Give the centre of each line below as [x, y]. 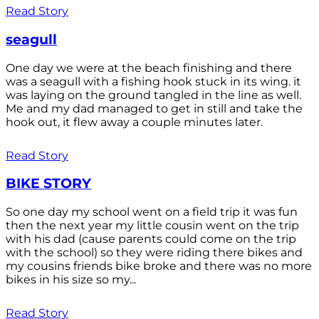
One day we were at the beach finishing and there [149, 68]
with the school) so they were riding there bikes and [154, 253]
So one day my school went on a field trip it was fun [152, 212]
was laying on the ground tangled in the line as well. [153, 95]
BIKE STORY [48, 184]
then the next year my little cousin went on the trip [152, 226]
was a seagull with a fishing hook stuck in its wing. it [153, 81]
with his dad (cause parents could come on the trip [151, 239]
